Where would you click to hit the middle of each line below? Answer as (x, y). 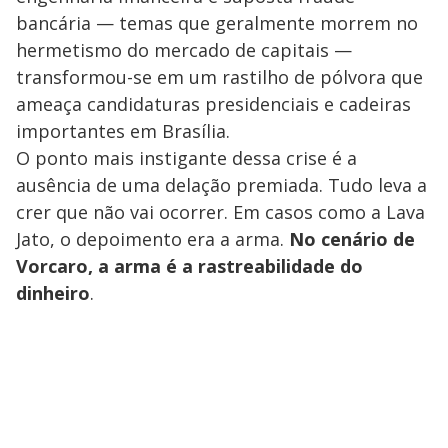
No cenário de (352, 239)
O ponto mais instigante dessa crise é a (186, 158)
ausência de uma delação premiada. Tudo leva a (221, 185)
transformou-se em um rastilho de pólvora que (219, 77)
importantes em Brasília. (123, 131)
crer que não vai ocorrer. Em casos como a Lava (220, 212)
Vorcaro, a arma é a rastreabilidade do (189, 266)
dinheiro (53, 293)
